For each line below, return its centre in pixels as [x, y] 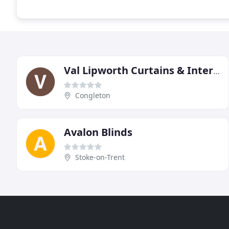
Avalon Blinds [98, 132]
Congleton [93, 95]
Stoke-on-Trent [100, 157]
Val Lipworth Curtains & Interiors [216, 71]
